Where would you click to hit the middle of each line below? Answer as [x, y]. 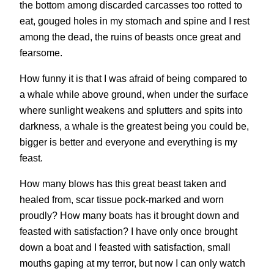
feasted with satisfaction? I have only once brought [128, 231]
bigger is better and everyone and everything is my [128, 142]
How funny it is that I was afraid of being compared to [133, 79]
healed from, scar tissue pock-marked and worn [122, 200]
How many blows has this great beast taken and [123, 184]
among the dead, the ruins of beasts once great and [130, 36]
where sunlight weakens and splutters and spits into [131, 110]
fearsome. [42, 52]
